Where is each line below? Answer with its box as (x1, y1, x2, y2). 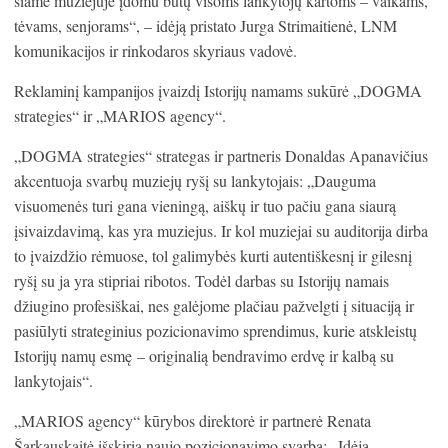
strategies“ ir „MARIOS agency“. (14, 105, 226, 127)
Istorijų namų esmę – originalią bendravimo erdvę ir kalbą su (14, 345, 394, 367)
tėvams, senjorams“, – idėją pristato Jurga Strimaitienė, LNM (14, 15, 397, 37)
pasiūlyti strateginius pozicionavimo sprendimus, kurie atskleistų (14, 320, 417, 342)
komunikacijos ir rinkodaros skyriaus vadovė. (14, 40, 297, 62)
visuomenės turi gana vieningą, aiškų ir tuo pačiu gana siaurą (14, 195, 396, 217)
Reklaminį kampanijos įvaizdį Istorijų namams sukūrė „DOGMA (14, 80, 422, 102)
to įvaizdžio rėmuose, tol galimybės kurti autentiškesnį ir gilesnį (14, 245, 412, 267)
